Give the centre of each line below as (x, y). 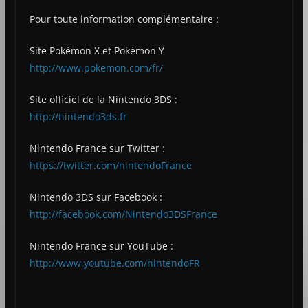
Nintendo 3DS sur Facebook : (96, 197)
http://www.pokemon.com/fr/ (96, 68)
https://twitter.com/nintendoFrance (110, 166)
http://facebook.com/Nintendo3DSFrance (123, 214)
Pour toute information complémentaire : (124, 19)
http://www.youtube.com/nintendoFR (114, 263)
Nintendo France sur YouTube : (101, 246)
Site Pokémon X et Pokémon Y (97, 51)
